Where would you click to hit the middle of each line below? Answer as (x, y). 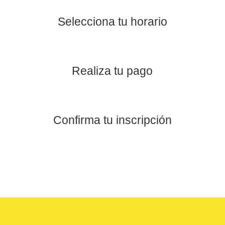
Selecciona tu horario (112, 22)
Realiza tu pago (113, 71)
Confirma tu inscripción (112, 120)
